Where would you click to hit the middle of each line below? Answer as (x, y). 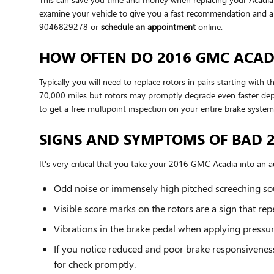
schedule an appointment (148, 26)
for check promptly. (95, 264)
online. (209, 26)
